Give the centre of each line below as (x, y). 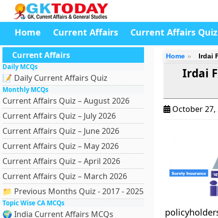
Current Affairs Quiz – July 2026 (59, 116)
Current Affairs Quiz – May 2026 (61, 146)
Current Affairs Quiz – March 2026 (65, 176)
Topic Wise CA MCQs (33, 203)
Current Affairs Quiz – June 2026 (61, 131)
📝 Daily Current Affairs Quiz (55, 78)
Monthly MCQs (25, 90)
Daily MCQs (20, 67)
